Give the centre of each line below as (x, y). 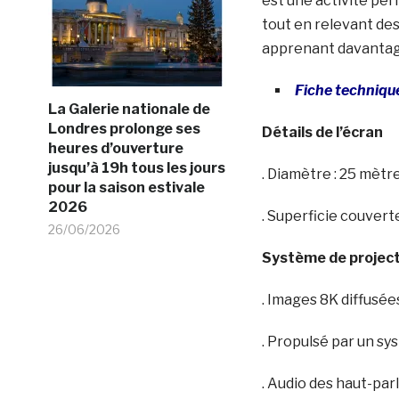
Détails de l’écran (322, 132)
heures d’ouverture (115, 148)
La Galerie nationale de (129, 109)
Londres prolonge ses (124, 128)
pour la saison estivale (126, 187)
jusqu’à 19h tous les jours (136, 167)
